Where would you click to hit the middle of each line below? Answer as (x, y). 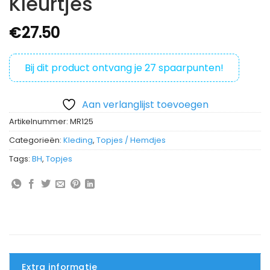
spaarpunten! (190, 68)
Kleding (78, 140)
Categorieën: (36, 140)
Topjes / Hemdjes (131, 140)
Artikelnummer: (39, 122)
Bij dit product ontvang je (85, 68)
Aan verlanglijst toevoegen (145, 105)
